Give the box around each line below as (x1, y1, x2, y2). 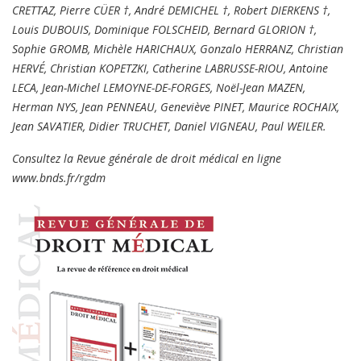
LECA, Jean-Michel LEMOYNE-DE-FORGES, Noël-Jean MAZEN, (12, 80, 305, 96)
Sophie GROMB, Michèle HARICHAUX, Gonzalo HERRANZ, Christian (12, 41, 343, 57)
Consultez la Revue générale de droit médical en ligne (12, 151, 281, 167)
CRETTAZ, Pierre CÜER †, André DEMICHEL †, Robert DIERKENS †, (12, 2, 330, 19)
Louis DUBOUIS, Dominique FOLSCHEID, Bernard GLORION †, (12, 22, 317, 38)
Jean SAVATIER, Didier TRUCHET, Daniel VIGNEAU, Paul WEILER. (12, 118, 326, 135)
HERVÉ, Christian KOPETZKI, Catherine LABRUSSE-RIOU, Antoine (12, 60, 328, 77)
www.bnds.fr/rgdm (12, 170, 106, 186)
